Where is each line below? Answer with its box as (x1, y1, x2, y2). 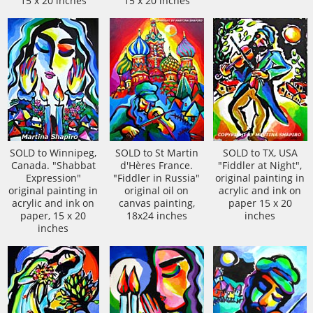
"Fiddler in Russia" (113, 172, 200, 184)
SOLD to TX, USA (222, 147, 298, 159)
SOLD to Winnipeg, (10, 147, 96, 159)
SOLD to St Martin (115, 147, 198, 159)
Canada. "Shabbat (10, 159, 96, 172)
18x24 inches (126, 210, 187, 222)
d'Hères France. (120, 159, 193, 172)
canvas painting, (118, 197, 195, 210)
